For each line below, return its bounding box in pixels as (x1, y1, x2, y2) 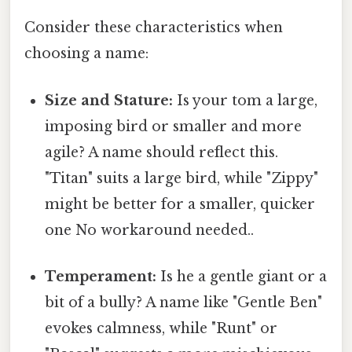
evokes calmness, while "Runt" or (45, 319, 278, 337)
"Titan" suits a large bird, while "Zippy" (45, 169, 319, 187)
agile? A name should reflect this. (45, 143, 279, 161)
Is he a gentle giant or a (156, 267, 328, 285)
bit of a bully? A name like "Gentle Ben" (45, 293, 323, 311)
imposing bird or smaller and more (45, 117, 302, 135)
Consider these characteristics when (24, 19, 283, 37)
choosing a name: (24, 45, 148, 63)
